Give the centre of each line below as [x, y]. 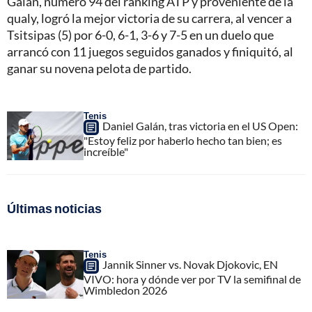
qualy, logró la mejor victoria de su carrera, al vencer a [149, 18]
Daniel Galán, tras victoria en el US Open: [200, 126]
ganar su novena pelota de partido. [99, 69]
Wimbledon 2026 [125, 290]
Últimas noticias [54, 209]
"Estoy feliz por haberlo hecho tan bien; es [183, 141]
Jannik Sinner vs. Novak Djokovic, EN [190, 265]
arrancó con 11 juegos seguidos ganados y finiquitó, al [150, 52]
